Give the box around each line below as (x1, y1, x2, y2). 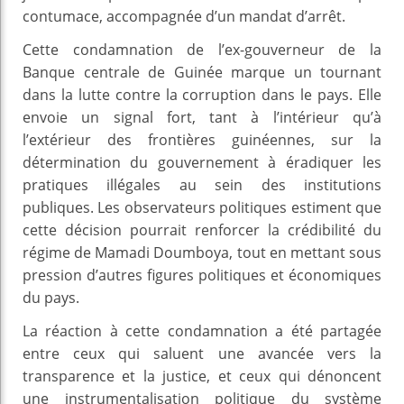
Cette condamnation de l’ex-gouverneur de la (23, 39, 381, 60)
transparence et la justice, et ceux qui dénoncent (23, 365, 381, 386)
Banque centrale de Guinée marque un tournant (23, 61, 381, 82)
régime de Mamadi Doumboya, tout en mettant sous (23, 242, 381, 262)
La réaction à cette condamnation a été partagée (23, 320, 381, 341)
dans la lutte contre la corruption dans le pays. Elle (23, 84, 381, 105)
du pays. (23, 287, 79, 308)
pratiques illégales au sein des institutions (23, 174, 381, 195)
